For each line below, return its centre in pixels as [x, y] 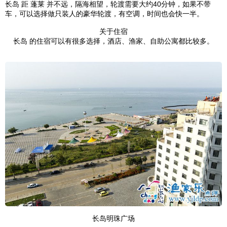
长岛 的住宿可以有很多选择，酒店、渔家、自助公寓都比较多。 [113, 41]
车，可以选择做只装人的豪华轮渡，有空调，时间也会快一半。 [104, 13]
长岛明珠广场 [113, 218]
